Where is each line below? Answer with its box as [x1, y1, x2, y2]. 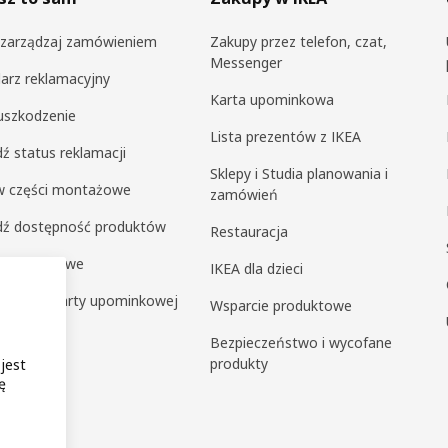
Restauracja [210, 222, 289, 241]
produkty [210, 354, 269, 373]
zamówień [210, 185, 279, 204]
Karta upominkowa [210, 90, 335, 109]
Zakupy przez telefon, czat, [210, 32, 388, 51]
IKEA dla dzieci [210, 259, 304, 278]
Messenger [210, 53, 283, 72]
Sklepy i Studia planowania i [210, 164, 389, 183]
